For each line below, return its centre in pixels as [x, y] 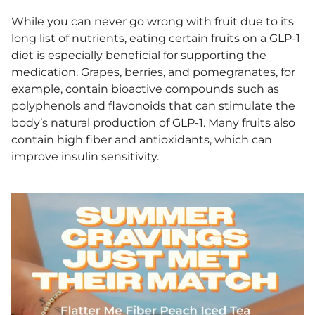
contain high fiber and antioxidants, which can [142, 140]
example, [38, 89]
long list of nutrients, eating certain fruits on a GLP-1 [156, 39]
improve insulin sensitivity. [85, 157]
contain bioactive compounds [150, 89]
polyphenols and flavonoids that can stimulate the [153, 106]
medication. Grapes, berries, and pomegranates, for [153, 72]
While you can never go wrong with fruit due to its [153, 22]
